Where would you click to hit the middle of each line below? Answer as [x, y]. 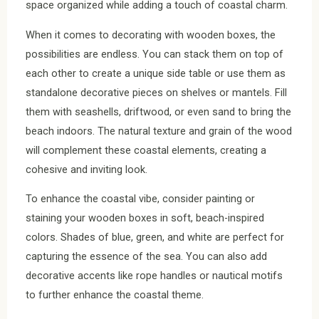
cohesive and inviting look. [87, 169]
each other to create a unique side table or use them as [156, 73]
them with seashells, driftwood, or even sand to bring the [158, 111]
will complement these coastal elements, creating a [146, 150]
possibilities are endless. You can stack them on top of [155, 54]
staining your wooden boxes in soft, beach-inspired [145, 218]
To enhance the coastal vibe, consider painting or [140, 199]
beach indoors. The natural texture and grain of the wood [159, 131]
